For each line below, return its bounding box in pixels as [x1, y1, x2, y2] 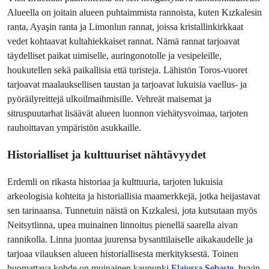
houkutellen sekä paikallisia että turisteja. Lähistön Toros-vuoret [7, 65, 247, 76]
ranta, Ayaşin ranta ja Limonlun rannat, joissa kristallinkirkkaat [7, 22, 243, 32]
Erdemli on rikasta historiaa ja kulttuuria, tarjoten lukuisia [7, 176, 223, 187]
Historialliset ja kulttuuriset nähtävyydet [7, 148, 206, 162]
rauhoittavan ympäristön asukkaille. [7, 122, 141, 133]
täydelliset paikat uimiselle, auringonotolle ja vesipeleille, [7, 50, 222, 61]
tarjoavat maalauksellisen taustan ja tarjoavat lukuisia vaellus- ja [7, 79, 247, 90]
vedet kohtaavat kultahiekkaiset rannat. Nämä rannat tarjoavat [7, 36, 240, 47]
